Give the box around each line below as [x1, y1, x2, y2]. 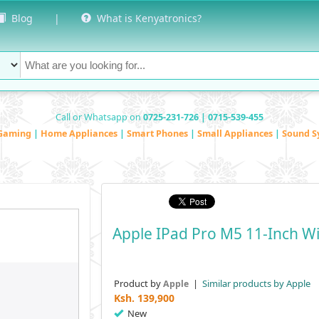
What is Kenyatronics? [91, 11, 202, 25]
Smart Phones [127, 127, 190, 140]
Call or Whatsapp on [56, 110, 143, 123]
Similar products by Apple [199, 276, 310, 290]
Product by [113, 276, 163, 290]
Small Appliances [197, 127, 275, 140]
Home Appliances [41, 127, 120, 140]
